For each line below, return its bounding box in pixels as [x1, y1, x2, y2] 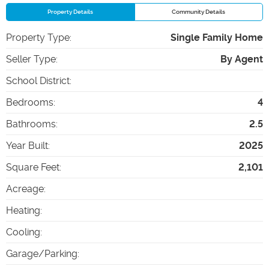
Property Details [47, 8, 94, 15]
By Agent [220, 53, 263, 65]
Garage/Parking [6, 247, 77, 259]
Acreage [6, 183, 44, 195]
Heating [6, 204, 40, 216]
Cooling [6, 226, 40, 238]
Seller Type [6, 53, 56, 65]
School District [6, 74, 70, 86]
